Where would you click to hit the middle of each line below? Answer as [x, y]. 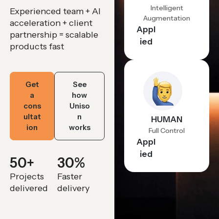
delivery [74, 188]
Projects [27, 176]
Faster [70, 176]
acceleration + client [51, 23]
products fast [37, 46]
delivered [29, 188]
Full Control [167, 131]
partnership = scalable [54, 35]
